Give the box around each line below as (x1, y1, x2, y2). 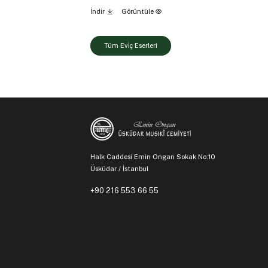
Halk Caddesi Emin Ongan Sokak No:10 (90, 153, 217, 162)
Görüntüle (121, 7, 156, 16)
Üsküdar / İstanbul (90, 165, 148, 173)
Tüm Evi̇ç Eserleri (103, 41, 157, 50)
